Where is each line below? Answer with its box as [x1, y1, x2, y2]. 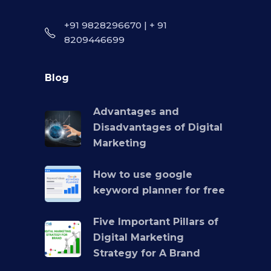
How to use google [93, 169, 192, 181]
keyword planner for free [93, 184, 225, 197]
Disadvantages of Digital [93, 122, 223, 134]
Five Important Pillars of [93, 216, 218, 228]
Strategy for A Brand [93, 247, 200, 260]
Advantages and [93, 106, 179, 118]
